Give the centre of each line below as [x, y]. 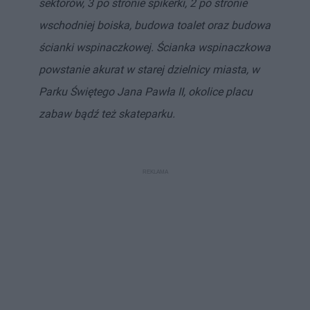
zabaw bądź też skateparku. [107, 113]
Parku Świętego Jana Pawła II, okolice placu [146, 91]
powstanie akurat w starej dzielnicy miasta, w [149, 69]
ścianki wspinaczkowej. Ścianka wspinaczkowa [155, 47]
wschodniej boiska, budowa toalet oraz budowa [155, 25]
